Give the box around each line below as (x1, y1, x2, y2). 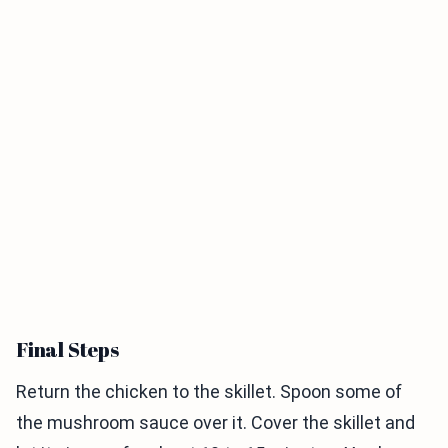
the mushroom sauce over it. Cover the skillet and (16, 412, 415, 434)
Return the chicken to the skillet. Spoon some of (16, 381, 402, 403)
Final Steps (16, 336, 119, 364)
